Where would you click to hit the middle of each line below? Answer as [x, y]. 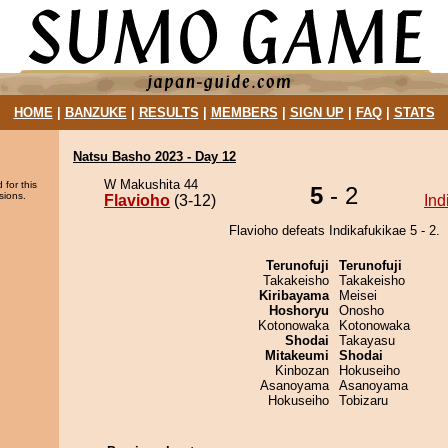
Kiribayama [294, 295]
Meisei [358, 295]
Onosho [361, 310]
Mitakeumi [297, 355]
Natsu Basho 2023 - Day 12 [154, 156]
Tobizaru [363, 400]
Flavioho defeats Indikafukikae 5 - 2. [334, 230]
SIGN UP [316, 112]
